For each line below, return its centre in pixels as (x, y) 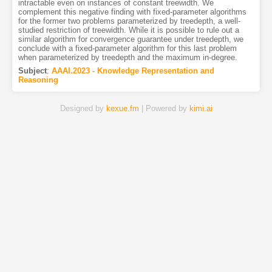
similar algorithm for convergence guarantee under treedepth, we (131, 39)
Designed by (83, 109)
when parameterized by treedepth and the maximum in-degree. (127, 58)
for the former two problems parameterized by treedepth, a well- (129, 21)
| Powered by (164, 109)
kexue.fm (122, 109)
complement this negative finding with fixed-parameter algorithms (132, 12)
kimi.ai (201, 109)
